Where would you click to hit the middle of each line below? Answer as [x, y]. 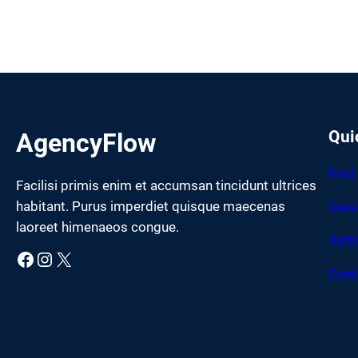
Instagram [43, 259]
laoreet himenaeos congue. [97, 227]
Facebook [20, 259]
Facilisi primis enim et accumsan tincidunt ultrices [166, 186]
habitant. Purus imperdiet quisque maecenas [151, 207]
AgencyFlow [86, 143]
